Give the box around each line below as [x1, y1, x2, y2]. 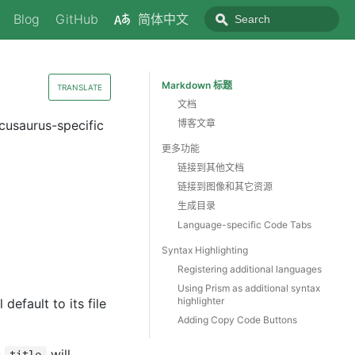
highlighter [177, 295, 224, 307]
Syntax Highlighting [162, 244, 248, 256]
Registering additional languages [177, 263, 322, 275]
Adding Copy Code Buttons [177, 314, 297, 326]
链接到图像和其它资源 [177, 181, 273, 193]
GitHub [55, 10, 98, 27]
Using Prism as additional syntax [177, 282, 320, 294]
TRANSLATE [57, 82, 102, 92]
